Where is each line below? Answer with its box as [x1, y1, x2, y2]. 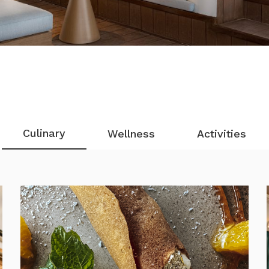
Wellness [107, 127, 155, 140]
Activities [197, 127, 246, 140]
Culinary [23, 127, 65, 139]
